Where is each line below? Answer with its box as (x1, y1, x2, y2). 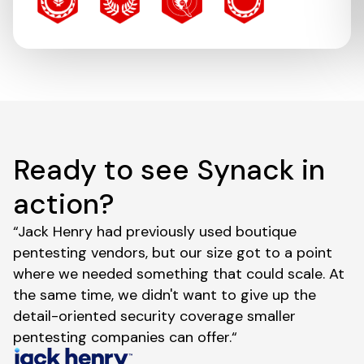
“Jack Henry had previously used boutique (13, 221, 297, 241)
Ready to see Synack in (13, 150, 325, 188)
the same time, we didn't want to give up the (13, 284, 316, 305)
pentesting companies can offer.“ (13, 327, 237, 347)
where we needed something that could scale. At (13, 263, 344, 284)
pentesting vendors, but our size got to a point (13, 242, 332, 262)
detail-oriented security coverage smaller (13, 305, 296, 326)
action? (13, 184, 115, 223)
